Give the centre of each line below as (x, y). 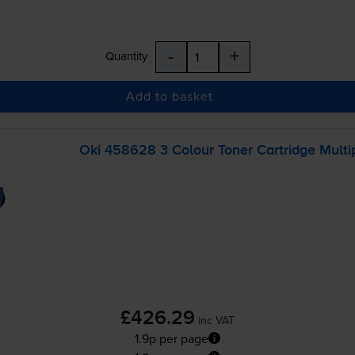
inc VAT (216, 320)
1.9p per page (172, 338)
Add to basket (170, 96)
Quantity (126, 55)
